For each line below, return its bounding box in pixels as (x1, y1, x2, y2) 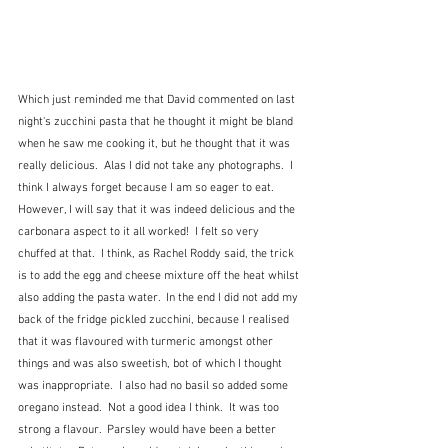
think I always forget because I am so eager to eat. (18, 181, 280, 196)
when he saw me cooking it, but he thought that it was (18, 137, 293, 152)
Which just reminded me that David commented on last (18, 93, 298, 108)
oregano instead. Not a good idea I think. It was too (18, 401, 282, 416)
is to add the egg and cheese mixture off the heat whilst (18, 269, 302, 284)
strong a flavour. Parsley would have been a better (18, 423, 279, 438)
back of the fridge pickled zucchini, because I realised (18, 313, 292, 328)
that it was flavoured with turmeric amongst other (18, 335, 276, 350)
